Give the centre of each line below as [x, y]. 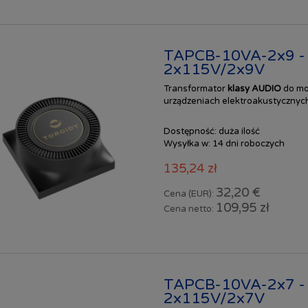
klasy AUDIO [255, 88]
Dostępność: [190, 131]
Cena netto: [189, 209]
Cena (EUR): [189, 194]
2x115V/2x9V [214, 70]
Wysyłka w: [187, 143]
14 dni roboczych [248, 143]
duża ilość [239, 131]
